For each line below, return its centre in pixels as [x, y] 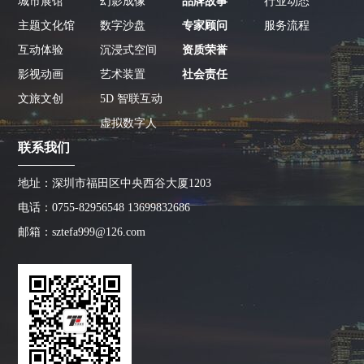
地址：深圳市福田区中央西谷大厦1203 [115, 183]
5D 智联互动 [132, 98]
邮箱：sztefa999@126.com [82, 232]
